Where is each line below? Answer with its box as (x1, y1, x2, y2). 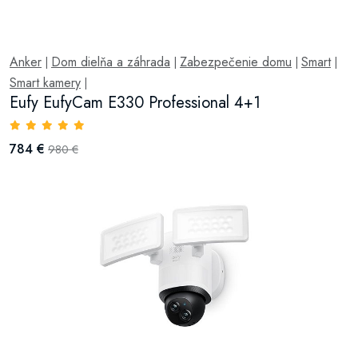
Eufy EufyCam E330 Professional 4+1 (10, 91, 261, 114)
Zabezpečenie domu (180, 53, 292, 71)
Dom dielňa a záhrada (51, 53, 170, 71)
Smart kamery (10, 74, 81, 92)
